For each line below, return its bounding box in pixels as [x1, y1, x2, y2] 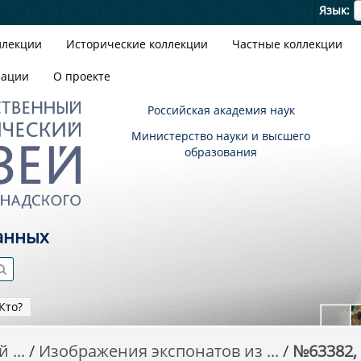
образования [185, 144, 257, 160]
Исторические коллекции [66, 36, 208, 52]
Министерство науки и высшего [131, 128, 310, 143]
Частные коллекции [232, 36, 342, 52]
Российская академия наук [147, 102, 295, 118]
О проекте [53, 68, 110, 84]
